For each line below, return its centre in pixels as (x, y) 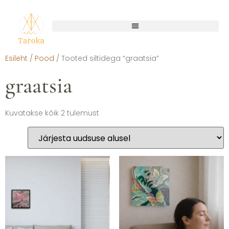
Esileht (16, 58)
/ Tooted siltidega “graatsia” (107, 58)
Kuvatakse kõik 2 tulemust (52, 113)
